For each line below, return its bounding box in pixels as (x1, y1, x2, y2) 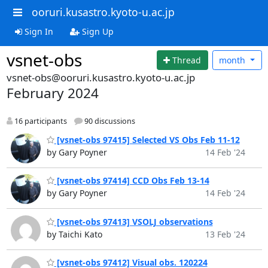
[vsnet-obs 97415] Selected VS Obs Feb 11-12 (54, 133, 240, 145)
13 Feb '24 (205, 228, 245, 240)
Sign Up (79, 25, 114, 37)
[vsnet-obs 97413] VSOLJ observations (54, 215, 213, 227)
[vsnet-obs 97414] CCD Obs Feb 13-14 (54, 175, 209, 187)
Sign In (22, 25, 53, 37)
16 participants (12, 116, 67, 127)
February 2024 (6, 84, 99, 102)
